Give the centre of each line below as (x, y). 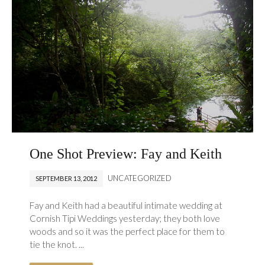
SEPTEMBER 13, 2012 (67, 179)
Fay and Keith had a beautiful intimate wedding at (126, 206)
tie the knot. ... (57, 245)
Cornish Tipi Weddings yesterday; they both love (125, 219)
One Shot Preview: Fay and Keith (126, 154)
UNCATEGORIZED (140, 178)
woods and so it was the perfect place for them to (127, 232)
